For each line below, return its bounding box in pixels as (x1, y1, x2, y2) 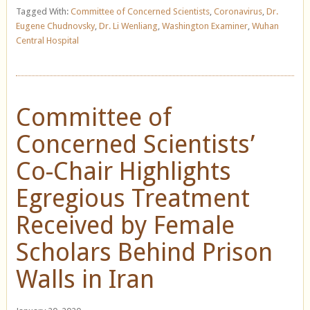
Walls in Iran (15, 264, 154, 294)
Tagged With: (15, 6, 71, 17)
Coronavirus (213, 6, 262, 17)
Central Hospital (15, 35, 79, 46)
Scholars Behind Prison (15, 237, 273, 267)
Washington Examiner (161, 20, 248, 31)
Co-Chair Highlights (15, 156, 231, 186)
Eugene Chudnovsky (15, 20, 95, 31)
